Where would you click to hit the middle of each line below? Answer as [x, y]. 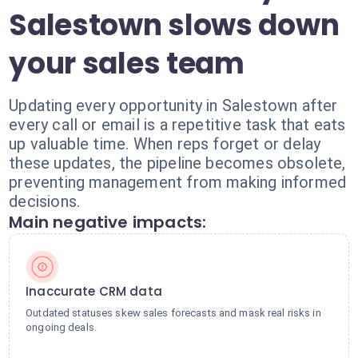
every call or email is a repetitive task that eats [177, 125]
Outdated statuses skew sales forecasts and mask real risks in [173, 313]
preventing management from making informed [178, 182]
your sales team [127, 64]
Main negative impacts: [108, 222]
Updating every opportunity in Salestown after [173, 105]
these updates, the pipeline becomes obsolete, [177, 163]
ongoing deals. [61, 327]
